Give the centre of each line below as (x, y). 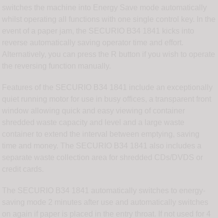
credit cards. (23, 169)
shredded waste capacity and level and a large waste (93, 123)
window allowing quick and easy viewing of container (94, 111)
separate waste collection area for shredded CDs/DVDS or (103, 158)
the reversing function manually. (57, 66)
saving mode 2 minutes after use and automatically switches (105, 202)
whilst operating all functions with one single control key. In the (109, 19)
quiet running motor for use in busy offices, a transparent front (107, 99)
